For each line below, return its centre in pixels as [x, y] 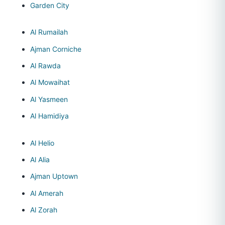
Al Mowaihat [50, 82]
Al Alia [40, 159]
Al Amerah [47, 193]
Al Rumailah [49, 32]
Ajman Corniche [56, 49]
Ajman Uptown [54, 176]
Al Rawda [45, 65]
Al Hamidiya [49, 116]
